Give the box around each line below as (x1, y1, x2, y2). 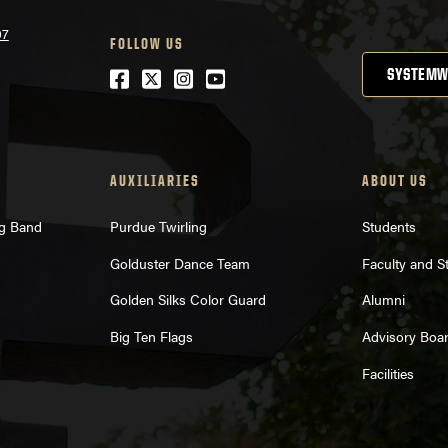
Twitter (140, 64, 211, 96)
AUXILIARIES (109, 171, 200, 191)
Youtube (204, 64, 288, 96)
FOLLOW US (109, 34, 184, 54)
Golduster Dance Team (109, 252, 250, 273)
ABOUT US (362, 171, 429, 191)
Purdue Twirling (109, 215, 207, 236)
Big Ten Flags (109, 326, 193, 347)
